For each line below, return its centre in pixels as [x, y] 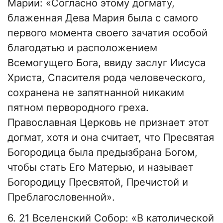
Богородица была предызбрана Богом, [103, 153]
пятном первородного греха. [78, 108]
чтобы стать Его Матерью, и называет [101, 167]
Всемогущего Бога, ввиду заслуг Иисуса [107, 63]
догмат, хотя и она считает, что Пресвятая [111, 138]
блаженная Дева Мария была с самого [103, 18]
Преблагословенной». [61, 197]
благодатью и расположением [82, 48]
